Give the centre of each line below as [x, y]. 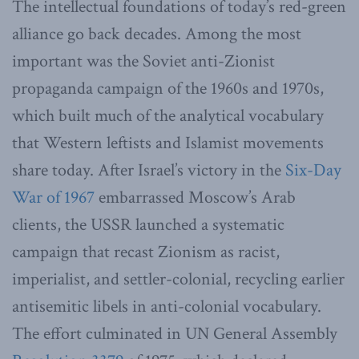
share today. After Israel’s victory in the [149, 170]
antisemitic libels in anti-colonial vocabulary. [167, 306]
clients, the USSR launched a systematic [148, 224]
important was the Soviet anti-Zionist [143, 61]
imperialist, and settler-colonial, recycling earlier [178, 279]
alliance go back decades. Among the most [157, 34]
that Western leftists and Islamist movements [168, 143]
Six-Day [313, 170]
